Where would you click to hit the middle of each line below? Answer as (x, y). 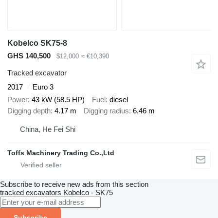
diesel (119, 100)
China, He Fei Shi (48, 129)
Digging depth (29, 111)
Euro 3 (43, 87)
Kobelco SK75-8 (37, 43)
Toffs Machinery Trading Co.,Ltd (61, 153)
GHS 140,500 (29, 56)
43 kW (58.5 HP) (58, 100)
